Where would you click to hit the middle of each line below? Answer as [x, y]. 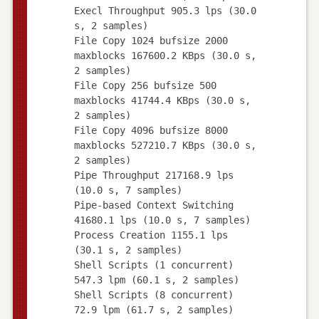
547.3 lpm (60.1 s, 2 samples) [156, 279]
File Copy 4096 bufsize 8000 [151, 130]
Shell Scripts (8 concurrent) [153, 294]
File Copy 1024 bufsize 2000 [151, 40]
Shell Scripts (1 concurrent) [153, 265]
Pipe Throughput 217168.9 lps [153, 175]
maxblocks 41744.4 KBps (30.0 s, [162, 100]
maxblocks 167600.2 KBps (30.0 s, [165, 55]
